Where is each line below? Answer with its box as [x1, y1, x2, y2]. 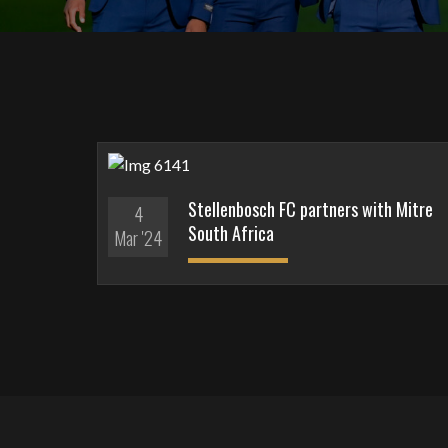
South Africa [188, 220, 274, 246]
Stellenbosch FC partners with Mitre [188, 196, 433, 222]
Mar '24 [114, 225, 162, 251]
